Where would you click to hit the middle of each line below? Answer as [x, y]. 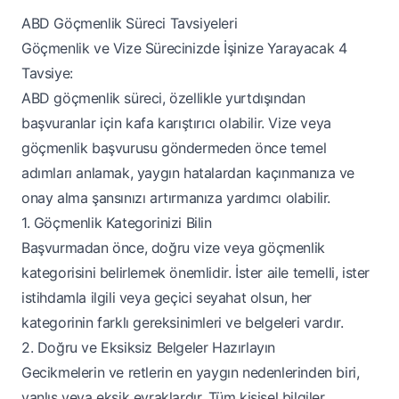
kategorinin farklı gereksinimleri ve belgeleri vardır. [183, 323]
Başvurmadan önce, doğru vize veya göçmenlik [173, 248]
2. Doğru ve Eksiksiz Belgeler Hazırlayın [148, 348]
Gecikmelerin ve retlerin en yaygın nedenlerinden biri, [191, 373]
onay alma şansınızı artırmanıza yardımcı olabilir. [176, 198]
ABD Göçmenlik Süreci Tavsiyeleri [130, 24]
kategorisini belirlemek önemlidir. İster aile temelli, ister [196, 273]
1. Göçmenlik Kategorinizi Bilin [117, 223]
